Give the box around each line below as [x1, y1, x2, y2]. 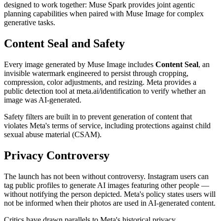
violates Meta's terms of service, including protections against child [4, 121, 211, 130]
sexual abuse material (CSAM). [4, 130, 102, 139]
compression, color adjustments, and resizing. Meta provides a [4, 78, 196, 87]
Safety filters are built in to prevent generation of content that [4, 112, 192, 121]
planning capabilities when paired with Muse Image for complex [4, 9, 204, 18]
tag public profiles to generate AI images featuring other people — [4, 181, 209, 189]
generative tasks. [4, 18, 55, 27]
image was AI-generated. [4, 96, 81, 105]
